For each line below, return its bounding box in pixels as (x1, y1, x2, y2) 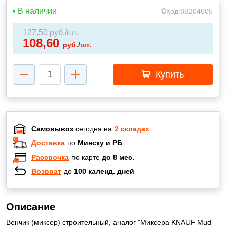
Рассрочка (31, 153, 69, 161)
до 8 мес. (102, 153, 134, 161)
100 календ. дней (74, 167, 134, 175)
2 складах (115, 124, 149, 133)
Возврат (31, 167, 61, 175)
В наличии (18, 7, 57, 15)
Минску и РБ (78, 138, 122, 147)
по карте (71, 153, 102, 161)
